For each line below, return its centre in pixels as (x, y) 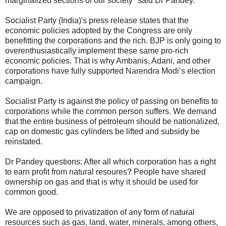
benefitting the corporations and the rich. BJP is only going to (113, 40)
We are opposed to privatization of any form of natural (100, 212)
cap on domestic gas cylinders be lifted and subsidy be (102, 131)
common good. (32, 192)
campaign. (24, 81)
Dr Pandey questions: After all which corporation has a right (110, 161)
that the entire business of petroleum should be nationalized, (112, 121)
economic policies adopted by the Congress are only (99, 30)
